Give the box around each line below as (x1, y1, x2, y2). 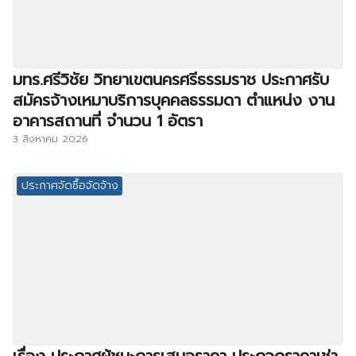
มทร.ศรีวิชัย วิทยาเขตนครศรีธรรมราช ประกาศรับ (13, 67, 329, 91)
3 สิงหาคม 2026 (13, 130, 88, 146)
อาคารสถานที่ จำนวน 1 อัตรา (13, 108, 203, 133)
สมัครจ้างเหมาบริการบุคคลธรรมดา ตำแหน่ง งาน (13, 87, 335, 112)
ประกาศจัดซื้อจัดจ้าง (21, 177, 118, 195)
